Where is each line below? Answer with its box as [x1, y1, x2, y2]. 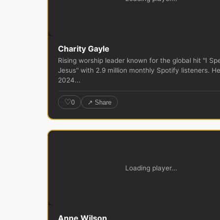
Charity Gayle [58, 44, 110, 54]
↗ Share [87, 98, 111, 106]
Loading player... [125, 164, 177, 172]
